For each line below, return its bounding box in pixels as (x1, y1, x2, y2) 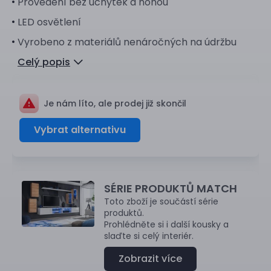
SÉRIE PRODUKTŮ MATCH (104, 181, 237, 197)
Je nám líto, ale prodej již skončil (44, 97, 186, 110)
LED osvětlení (18, 15, 81, 30)
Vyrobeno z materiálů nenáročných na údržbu (18, 35, 237, 50)
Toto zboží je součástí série (104, 195, 218, 208)
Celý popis (18, 55, 70, 70)
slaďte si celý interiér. (104, 230, 194, 243)
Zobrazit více (119, 252, 182, 266)
